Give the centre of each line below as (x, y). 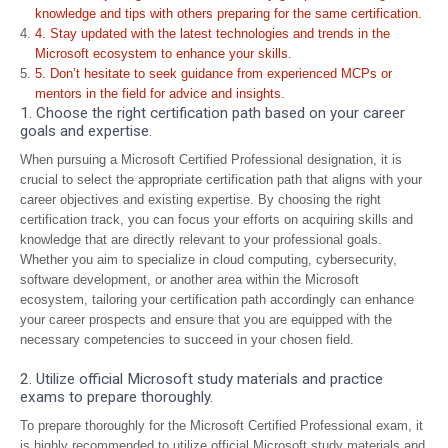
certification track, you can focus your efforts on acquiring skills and (216, 219)
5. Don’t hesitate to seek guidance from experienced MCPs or (213, 73)
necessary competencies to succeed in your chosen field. (187, 339)
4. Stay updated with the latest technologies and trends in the (212, 33)
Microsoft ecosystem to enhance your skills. (163, 53)
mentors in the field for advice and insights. (160, 93)
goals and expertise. (86, 131)
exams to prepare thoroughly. (116, 397)
